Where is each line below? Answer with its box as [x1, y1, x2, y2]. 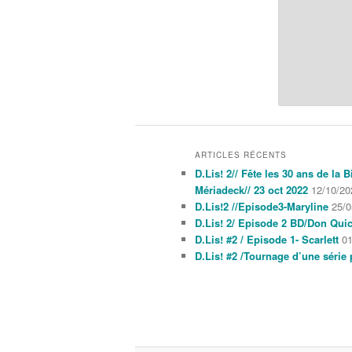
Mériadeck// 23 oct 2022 [195, 182, 308, 198]
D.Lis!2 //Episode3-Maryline [195, 199, 328, 214]
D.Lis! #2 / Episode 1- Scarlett [195, 232, 339, 247]
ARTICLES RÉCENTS [195, 149, 287, 161]
